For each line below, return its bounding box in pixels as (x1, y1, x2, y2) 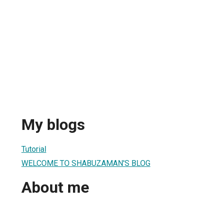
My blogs (21, 115, 85, 134)
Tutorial (21, 144, 46, 154)
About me (21, 178, 89, 197)
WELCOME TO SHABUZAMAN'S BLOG (21, 158, 150, 168)
